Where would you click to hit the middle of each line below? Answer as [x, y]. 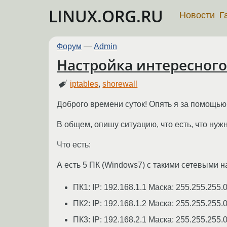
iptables [84, 84]
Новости [197, 15]
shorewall [120, 84]
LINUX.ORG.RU [106, 16]
